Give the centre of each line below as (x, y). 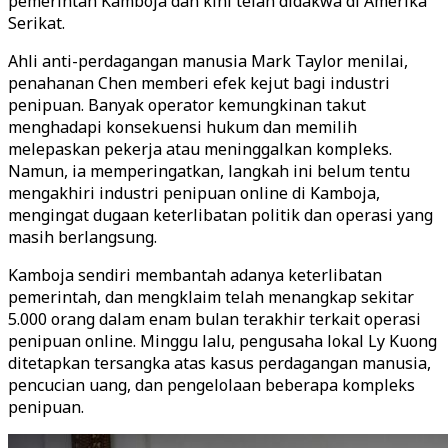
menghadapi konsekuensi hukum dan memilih (182, 127)
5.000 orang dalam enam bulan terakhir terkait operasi (214, 319)
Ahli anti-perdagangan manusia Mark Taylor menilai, (208, 61)
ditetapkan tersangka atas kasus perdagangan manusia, (219, 363)
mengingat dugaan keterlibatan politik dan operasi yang (220, 215)
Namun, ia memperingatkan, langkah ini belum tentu (209, 171)
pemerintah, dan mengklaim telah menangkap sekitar (211, 297)
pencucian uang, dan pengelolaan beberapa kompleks (211, 385)
